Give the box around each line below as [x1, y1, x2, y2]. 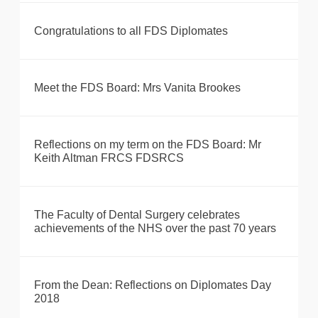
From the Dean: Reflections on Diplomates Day [34, 279, 271, 292]
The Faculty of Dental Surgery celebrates [34, 209, 240, 221]
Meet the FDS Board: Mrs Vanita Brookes [34, 82, 241, 94]
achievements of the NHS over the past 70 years [34, 222, 276, 235]
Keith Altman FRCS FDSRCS [34, 152, 184, 165]
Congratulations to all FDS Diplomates [34, 25, 228, 38]
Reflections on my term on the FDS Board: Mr [34, 138, 261, 151]
